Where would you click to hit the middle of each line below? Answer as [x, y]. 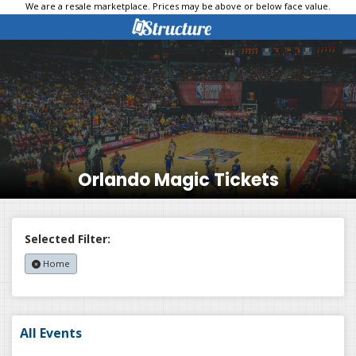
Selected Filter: [68, 239]
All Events [51, 333]
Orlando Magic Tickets [178, 180]
